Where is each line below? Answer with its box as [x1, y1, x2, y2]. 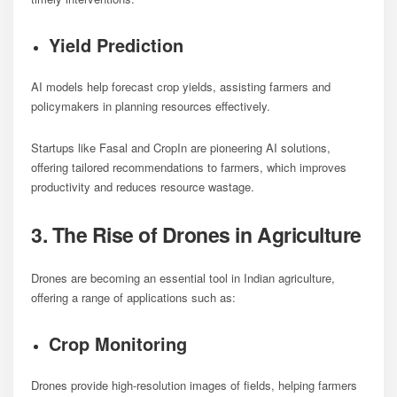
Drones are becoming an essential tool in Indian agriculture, [31, 269, 335, 286]
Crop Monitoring [49, 330, 187, 356]
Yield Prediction [49, 31, 183, 58]
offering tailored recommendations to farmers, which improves [31, 158, 346, 175]
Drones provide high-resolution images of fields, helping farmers [31, 376, 357, 393]
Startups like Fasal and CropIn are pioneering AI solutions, [31, 138, 331, 156]
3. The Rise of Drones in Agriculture [31, 219, 362, 249]
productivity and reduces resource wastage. [31, 177, 254, 195]
